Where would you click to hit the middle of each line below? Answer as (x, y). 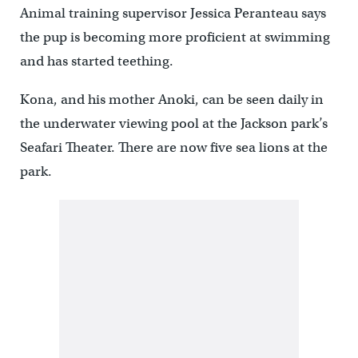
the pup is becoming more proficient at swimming (175, 37)
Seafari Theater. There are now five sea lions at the (173, 147)
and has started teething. (96, 61)
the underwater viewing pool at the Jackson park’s (173, 123)
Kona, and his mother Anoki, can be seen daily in (171, 99)
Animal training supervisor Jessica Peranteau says (173, 13)
